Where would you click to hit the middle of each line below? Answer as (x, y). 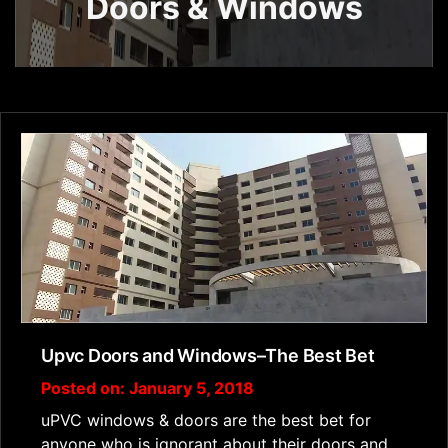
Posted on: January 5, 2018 (147, 387)
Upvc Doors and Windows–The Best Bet (208, 355)
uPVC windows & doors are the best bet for (206, 419)
